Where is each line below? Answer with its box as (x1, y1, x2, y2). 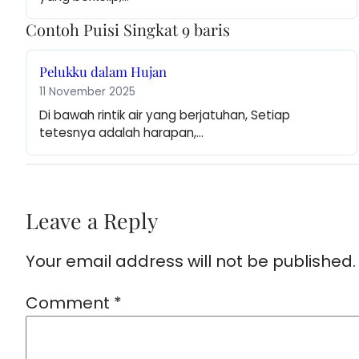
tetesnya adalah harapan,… (39, 124, 204, 142)
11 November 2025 (39, 84, 135, 100)
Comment (26, 292, 114, 315)
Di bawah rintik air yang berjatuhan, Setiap (39, 107, 290, 124)
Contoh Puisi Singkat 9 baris (26, 18, 230, 41)
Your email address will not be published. (26, 250, 356, 273)
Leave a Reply (26, 206, 158, 236)
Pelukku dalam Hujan (39, 63, 167, 81)
